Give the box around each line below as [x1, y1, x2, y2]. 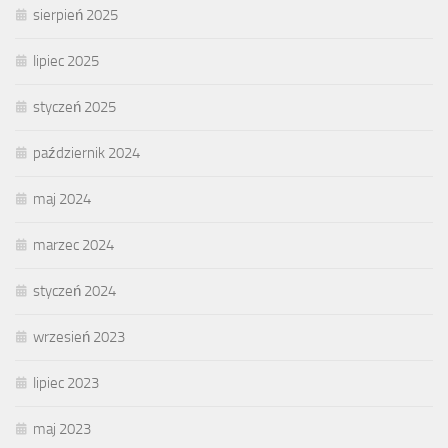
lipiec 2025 [33, 51, 99, 70]
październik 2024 [33, 143, 140, 162]
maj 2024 [33, 189, 91, 208]
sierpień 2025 [33, 5, 118, 24]
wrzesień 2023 [33, 327, 125, 346]
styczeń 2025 [33, 97, 116, 116]
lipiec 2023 [33, 373, 99, 392]
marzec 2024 [33, 235, 114, 254]
